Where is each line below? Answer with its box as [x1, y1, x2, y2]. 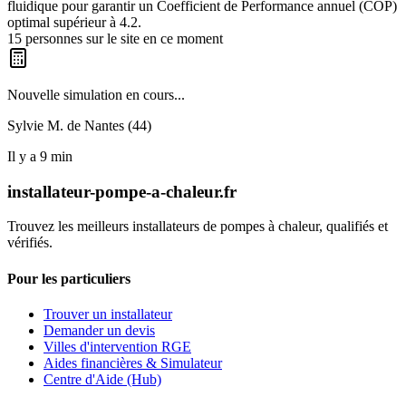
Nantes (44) [84, 117, 151, 133]
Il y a [7, 148, 40, 164]
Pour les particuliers [7, 270, 130, 286]
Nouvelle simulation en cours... [7, 86, 185, 102]
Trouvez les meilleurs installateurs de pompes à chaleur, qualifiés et [7, 218, 388, 235]
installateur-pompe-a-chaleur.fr [7, 181, 237, 201]
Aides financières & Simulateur [43, 354, 222, 371]
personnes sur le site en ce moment [22, 30, 223, 46]
